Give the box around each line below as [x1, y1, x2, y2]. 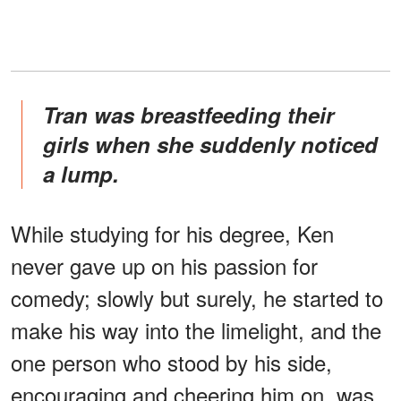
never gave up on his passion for [11, 250, 318, 282]
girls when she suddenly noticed [43, 129, 378, 160]
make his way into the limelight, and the [11, 314, 381, 346]
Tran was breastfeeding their [43, 99, 55, 131]
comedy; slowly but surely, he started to [11, 282, 383, 314]
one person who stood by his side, [11, 346, 332, 379]
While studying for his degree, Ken [11, 218, 334, 250]
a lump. [43, 158, 119, 190]
